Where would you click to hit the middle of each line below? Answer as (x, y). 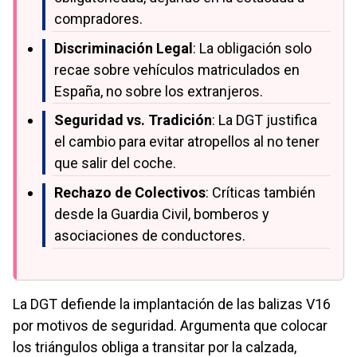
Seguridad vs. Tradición (133, 120)
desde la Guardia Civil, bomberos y (162, 214)
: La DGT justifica (265, 120)
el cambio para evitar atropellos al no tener (187, 142)
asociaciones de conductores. (150, 236)
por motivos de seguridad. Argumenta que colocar (170, 325)
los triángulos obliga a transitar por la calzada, (155, 347)
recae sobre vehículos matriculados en (177, 69)
